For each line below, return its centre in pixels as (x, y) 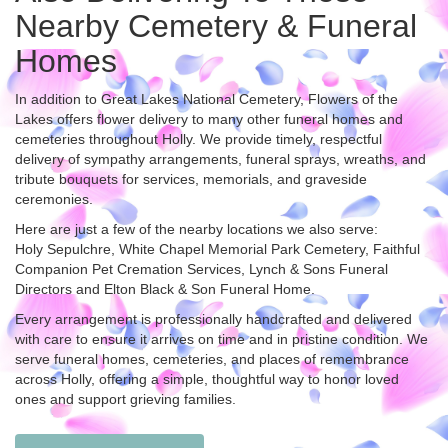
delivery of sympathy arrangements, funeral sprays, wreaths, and (220, 158)
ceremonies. (54, 198)
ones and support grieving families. (125, 398)
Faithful (396, 248)
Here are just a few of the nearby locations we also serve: (196, 228)
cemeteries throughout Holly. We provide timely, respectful (198, 138)
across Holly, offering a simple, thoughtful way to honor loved (207, 378)
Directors (43, 288)
